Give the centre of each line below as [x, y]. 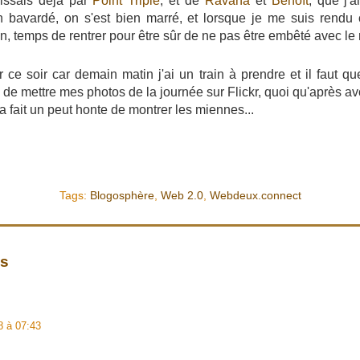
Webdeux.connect [255, 195]
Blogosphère [122, 195]
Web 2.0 [182, 195]
